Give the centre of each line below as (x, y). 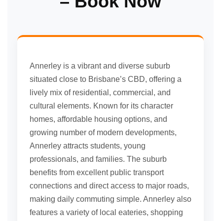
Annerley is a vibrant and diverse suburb (100, 66)
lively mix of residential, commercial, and (100, 93)
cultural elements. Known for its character (101, 106)
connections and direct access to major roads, (109, 186)
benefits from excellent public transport (97, 173)
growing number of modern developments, (103, 133)
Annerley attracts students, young (88, 146)
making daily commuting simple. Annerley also (110, 199)
